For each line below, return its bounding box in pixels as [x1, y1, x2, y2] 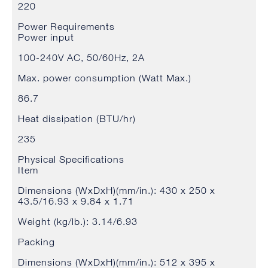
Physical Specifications [18, 154, 124, 165]
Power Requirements [18, 21, 115, 32]
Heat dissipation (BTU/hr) [18, 113, 136, 124]
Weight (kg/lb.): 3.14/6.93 [18, 216, 138, 227]
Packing [18, 236, 55, 248]
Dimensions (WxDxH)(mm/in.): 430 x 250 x [18, 185, 215, 196]
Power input [18, 32, 74, 43]
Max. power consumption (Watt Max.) [18, 72, 191, 84]
